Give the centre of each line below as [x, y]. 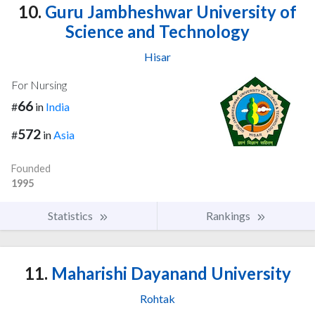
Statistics [71, 216]
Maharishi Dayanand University [169, 274]
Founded [31, 169]
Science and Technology [157, 31]
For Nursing [39, 84]
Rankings [229, 216]
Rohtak [157, 299]
